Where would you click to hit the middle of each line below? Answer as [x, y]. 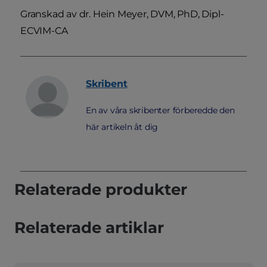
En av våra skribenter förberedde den [160, 110]
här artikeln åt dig [122, 127]
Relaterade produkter [101, 189]
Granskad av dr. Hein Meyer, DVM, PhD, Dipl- [122, 14]
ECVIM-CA [44, 30]
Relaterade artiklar [89, 227]
